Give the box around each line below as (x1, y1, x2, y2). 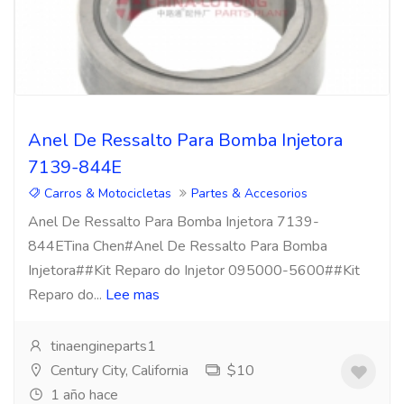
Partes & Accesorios (191, 185, 308, 202)
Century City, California (47, 361, 188, 381)
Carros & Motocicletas (41, 185, 171, 202)
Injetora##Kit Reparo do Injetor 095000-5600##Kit (28, 261, 360, 280)
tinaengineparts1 (47, 336, 156, 356)
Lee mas (106, 285, 160, 305)
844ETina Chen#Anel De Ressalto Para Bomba (28, 236, 327, 256)
